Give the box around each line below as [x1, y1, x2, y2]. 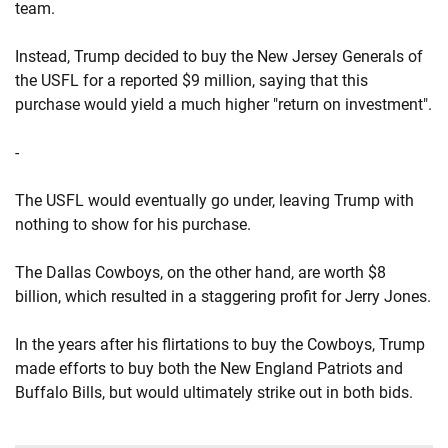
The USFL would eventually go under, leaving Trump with [15, 191, 414, 210]
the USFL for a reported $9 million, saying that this [15, 71, 368, 90]
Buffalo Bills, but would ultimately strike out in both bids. [15, 383, 413, 402]
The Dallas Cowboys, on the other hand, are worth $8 [15, 263, 386, 282]
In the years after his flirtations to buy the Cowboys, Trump [15, 335, 425, 354]
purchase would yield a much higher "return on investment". [15, 95, 432, 114]
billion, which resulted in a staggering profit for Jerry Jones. [15, 287, 431, 306]
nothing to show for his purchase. [15, 215, 251, 234]
